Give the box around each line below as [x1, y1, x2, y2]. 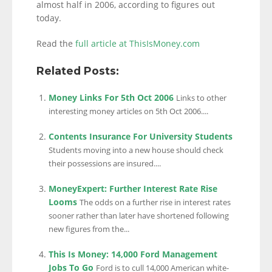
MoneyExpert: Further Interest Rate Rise [49, 183, 217, 194]
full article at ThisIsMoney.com [75, 38, 200, 49]
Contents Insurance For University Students [49, 131, 233, 142]
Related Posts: [36, 64, 119, 77]
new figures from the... [49, 224, 129, 234]
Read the [36, 38, 75, 49]
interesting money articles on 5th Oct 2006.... [49, 106, 208, 117]
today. [36, 12, 61, 24]
